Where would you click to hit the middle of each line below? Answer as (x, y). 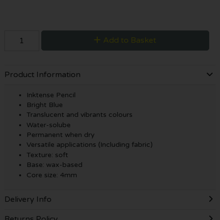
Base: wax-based (54, 165)
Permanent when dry (60, 135)
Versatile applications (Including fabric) (89, 145)
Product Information (42, 75)
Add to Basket (130, 40)
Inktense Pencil (51, 95)
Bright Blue (44, 105)
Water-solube (48, 125)
